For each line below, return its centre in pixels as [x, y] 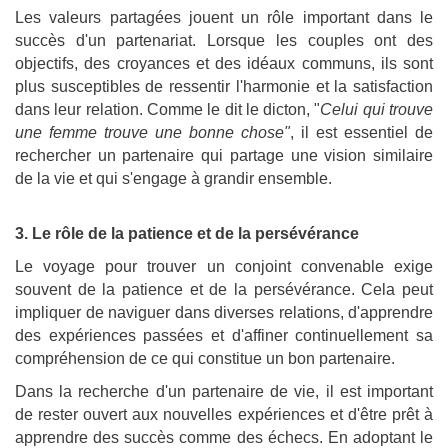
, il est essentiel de [361, 133]
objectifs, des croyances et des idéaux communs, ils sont [224, 64]
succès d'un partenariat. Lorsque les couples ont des [224, 41]
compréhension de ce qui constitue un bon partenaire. [205, 359]
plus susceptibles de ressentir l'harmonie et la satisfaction [224, 87]
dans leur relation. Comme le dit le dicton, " [168, 110]
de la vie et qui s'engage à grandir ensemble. [173, 179]
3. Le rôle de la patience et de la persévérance [187, 234]
